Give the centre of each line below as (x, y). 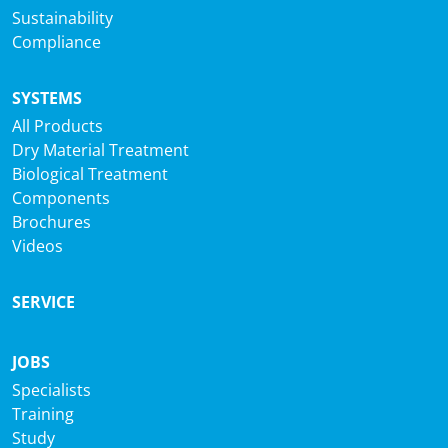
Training (43, 414)
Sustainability (62, 18)
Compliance (56, 42)
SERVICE (43, 302)
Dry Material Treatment (100, 150)
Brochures (51, 222)
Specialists (51, 390)
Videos (37, 246)
